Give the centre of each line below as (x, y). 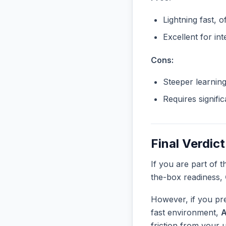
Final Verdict (188, 144)
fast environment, (186, 212)
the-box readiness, (188, 177)
